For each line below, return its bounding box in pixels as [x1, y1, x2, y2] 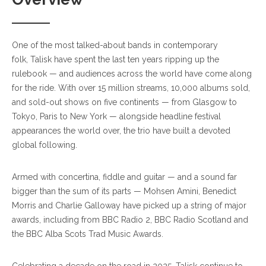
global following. [12, 140, 77, 150]
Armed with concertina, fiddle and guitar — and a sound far [12, 172, 237, 182]
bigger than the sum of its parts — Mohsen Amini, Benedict [12, 186, 236, 196]
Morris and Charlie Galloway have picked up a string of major [12, 201, 246, 210]
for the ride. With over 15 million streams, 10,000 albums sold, [12, 83, 250, 93]
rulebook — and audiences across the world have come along [12, 69, 252, 78]
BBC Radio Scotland [154, 215, 232, 224]
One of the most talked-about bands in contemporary [12, 40, 218, 50]
